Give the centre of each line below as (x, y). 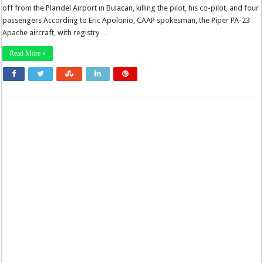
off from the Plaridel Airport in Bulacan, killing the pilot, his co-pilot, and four (131, 8)
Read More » (28, 53)
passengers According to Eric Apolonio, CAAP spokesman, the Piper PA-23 (127, 20)
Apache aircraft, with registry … (56, 33)
